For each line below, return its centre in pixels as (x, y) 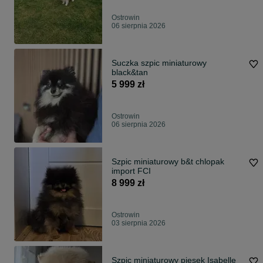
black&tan (130, 73)
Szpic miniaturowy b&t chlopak (168, 162)
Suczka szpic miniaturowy (159, 63)
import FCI (131, 171)
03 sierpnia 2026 (139, 223)
